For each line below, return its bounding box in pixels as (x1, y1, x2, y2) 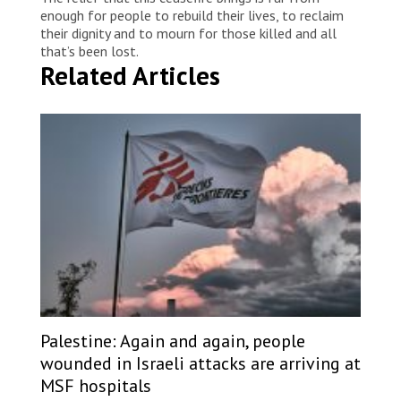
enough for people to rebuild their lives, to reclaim (40, 5, 344, 24)
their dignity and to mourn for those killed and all (40, 23, 337, 42)
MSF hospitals (40, 373, 151, 397)
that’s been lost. (40, 41, 141, 60)
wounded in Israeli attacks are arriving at (40, 351, 361, 375)
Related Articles (40, 57, 220, 92)
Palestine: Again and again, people (40, 328, 305, 353)
